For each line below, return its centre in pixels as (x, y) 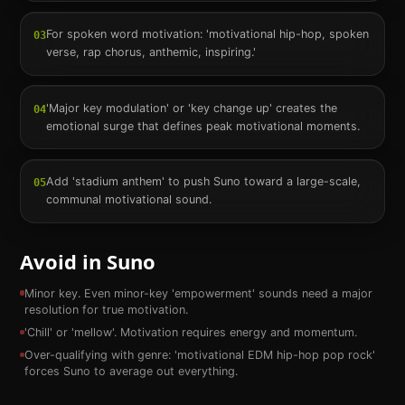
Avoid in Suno (87, 261)
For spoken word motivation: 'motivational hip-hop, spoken (207, 34)
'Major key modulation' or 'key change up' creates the (191, 108)
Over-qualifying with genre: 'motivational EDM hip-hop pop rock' (199, 355)
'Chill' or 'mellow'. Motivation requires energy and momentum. (190, 333)
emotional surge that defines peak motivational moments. (202, 126)
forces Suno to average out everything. (131, 372)
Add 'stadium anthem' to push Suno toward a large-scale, (203, 182)
